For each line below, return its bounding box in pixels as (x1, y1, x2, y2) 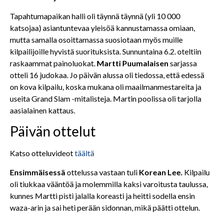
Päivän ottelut (10, 123, 96, 140)
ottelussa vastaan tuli (65, 167, 139, 177)
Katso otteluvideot (10, 148, 75, 158)
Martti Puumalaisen (97, 58, 170, 68)
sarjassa (170, 58, 197, 68)
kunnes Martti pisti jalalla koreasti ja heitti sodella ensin (10, 191, 195, 200)
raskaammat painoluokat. (10, 58, 97, 68)
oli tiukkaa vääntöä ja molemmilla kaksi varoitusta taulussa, (10, 179, 208, 189)
